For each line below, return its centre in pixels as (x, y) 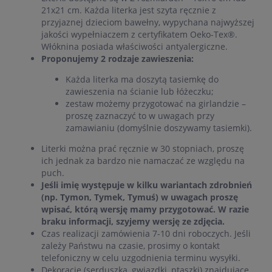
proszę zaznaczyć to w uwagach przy (140, 116)
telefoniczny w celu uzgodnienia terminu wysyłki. (141, 258)
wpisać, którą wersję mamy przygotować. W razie (145, 209)
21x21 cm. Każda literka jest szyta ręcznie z (129, 10)
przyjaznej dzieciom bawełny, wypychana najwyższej (148, 22)
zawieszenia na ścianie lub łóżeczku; (140, 92)
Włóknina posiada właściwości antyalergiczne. (134, 47)
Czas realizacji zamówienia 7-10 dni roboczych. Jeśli (146, 234)
